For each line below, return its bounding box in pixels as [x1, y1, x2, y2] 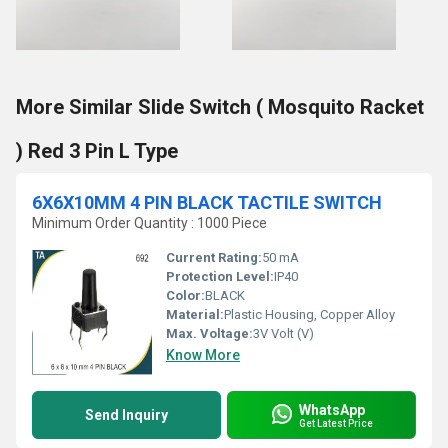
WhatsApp [299, 401, 365, 418]
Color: [166, 288, 205, 303]
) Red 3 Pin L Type [16, 139, 178, 163]
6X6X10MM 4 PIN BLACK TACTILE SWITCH [32, 192, 382, 213]
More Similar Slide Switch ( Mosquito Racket [16, 95, 424, 119]
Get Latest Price [299, 417, 373, 429]
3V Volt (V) [253, 326, 314, 341]
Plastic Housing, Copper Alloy [224, 307, 395, 322]
